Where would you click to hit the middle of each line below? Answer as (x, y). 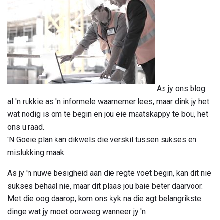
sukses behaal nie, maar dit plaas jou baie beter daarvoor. (105, 186)
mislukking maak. (37, 152)
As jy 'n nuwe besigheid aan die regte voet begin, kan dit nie (109, 173)
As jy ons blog (180, 88)
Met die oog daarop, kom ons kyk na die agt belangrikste (104, 198)
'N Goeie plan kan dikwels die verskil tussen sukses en (102, 139)
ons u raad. (26, 127)
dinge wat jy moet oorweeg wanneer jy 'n (77, 211)
